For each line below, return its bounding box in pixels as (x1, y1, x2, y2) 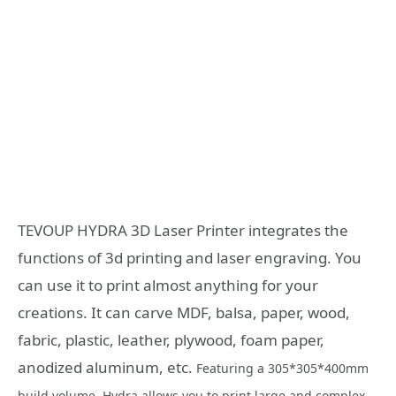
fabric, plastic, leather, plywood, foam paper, (18, 329, 324, 350)
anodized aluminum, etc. (18, 356, 196, 377)
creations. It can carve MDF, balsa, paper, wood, (18, 301, 350, 323)
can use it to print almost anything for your (18, 274, 318, 295)
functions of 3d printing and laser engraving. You (18, 247, 362, 268)
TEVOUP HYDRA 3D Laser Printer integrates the (18, 219, 348, 240)
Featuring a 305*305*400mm (196, 359, 369, 377)
